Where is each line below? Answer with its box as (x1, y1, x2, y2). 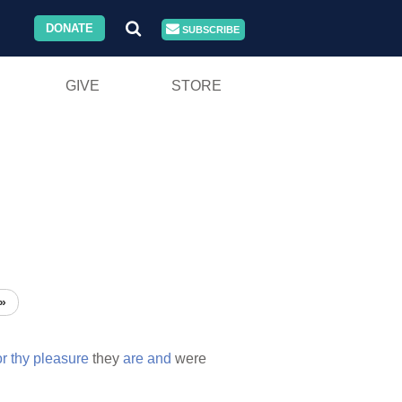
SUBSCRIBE (179, 24, 240, 35)
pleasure (33, 351, 89, 367)
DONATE (46, 22, 94, 35)
